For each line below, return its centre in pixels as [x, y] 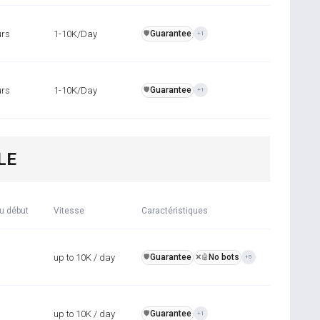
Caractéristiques [175, 211]
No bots [224, 257]
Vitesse [69, 211]
